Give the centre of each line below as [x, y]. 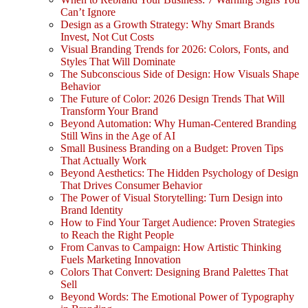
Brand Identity [92, 210]
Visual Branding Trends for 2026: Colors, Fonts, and [175, 49]
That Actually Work [103, 161]
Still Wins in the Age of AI [118, 136]
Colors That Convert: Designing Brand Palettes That [174, 272]
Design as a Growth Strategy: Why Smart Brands [167, 25]
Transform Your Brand [109, 111]
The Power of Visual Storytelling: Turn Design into [172, 198]
